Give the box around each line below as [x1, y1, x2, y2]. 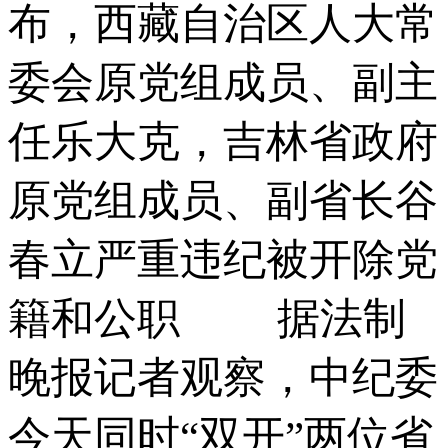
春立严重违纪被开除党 [8, 235, 438, 283]
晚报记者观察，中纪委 [8, 353, 438, 401]
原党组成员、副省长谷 [8, 176, 438, 224]
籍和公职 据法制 [8, 294, 406, 342]
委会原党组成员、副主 [8, 58, 438, 106]
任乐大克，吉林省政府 [8, 117, 438, 165]
